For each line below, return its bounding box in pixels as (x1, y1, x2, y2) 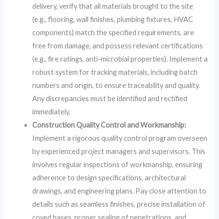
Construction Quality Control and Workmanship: (32, 120, 187, 129)
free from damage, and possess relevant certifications (32, 41, 203, 50)
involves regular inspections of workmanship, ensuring (32, 160, 203, 169)
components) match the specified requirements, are (32, 28, 195, 37)
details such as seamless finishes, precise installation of (32, 199, 206, 208)
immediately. (32, 107, 71, 116)
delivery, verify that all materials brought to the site (32, 1, 194, 10)
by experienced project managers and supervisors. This (32, 147, 206, 155)
